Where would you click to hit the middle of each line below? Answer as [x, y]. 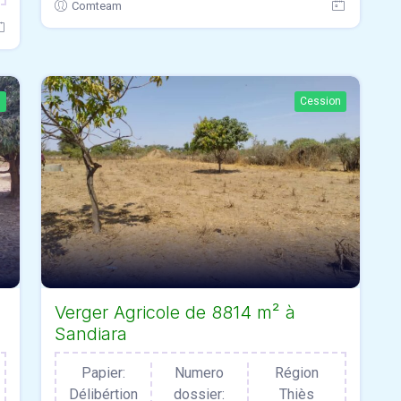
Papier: [104, 373]
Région [296, 373]
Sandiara [91, 334]
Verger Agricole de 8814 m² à [175, 313]
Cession [320, 101]
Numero [200, 373]
